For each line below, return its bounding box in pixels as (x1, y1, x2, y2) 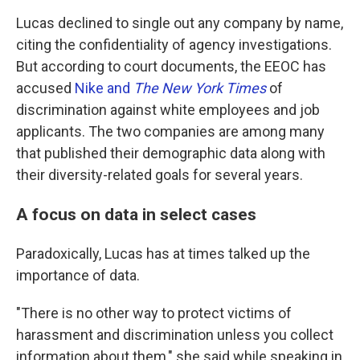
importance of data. (16, 267, 140, 284)
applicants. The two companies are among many (16, 123, 325, 141)
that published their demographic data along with (16, 145, 325, 162)
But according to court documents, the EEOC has (16, 58, 326, 76)
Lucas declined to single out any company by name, (16, 14, 343, 32)
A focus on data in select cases (16, 204, 256, 225)
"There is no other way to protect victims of (16, 305, 292, 322)
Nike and (75, 80, 133, 97)
